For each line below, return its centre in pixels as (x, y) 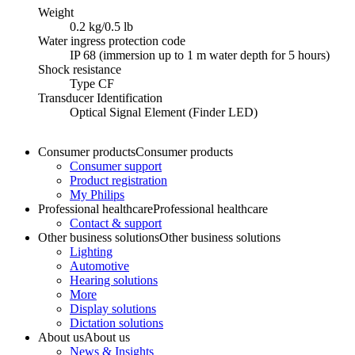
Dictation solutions (116, 323)
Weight (56, 12)
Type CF (92, 83)
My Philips (97, 194)
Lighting (91, 251)
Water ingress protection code (112, 40)
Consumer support (116, 166)
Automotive (99, 265)
